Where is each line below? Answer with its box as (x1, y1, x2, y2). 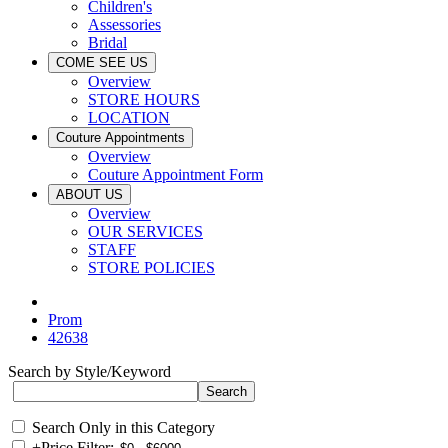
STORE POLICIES (88, 259, 215, 276)
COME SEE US (56, 55, 148, 70)
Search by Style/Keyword (8, 363, 171, 380)
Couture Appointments (56, 130, 185, 145)
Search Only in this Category (32, 419, 215, 436)
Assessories (88, 16, 161, 33)
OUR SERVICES (88, 223, 203, 240)
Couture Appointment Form (88, 166, 263, 183)
